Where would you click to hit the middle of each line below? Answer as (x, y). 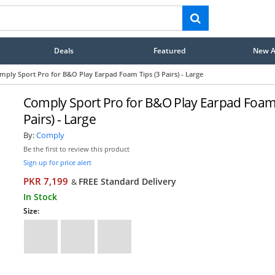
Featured (170, 50)
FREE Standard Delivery (127, 181)
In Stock (40, 196)
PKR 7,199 (45, 181)
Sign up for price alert (57, 162)
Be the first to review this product (76, 149)
